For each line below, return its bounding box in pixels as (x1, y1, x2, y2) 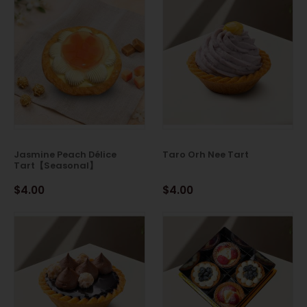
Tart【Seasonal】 (14, 158, 98, 172)
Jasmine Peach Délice (14, 147, 116, 161)
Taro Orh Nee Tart (162, 147, 249, 161)
